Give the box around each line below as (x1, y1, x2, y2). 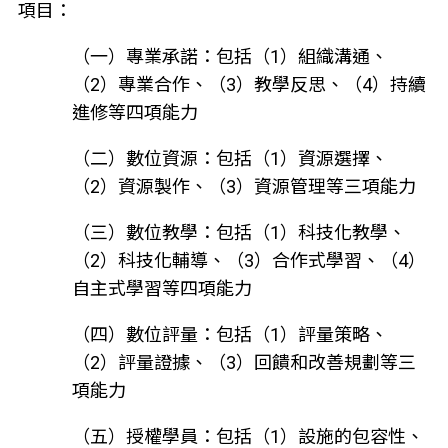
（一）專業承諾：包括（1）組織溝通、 (71, 45, 388, 67)
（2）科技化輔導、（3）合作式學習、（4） (71, 249, 426, 271)
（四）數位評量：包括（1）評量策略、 (71, 323, 388, 345)
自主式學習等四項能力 (71, 277, 252, 299)
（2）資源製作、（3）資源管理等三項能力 (71, 175, 416, 197)
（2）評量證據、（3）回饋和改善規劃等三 (71, 351, 416, 373)
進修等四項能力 (71, 101, 198, 123)
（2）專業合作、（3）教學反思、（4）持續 (71, 73, 426, 95)
